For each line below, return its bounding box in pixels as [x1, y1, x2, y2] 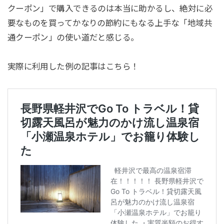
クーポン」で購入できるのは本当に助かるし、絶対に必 [7, 3, 213, 13]
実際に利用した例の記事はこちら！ [7, 61, 139, 71]
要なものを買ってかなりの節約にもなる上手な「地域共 [7, 18, 212, 27]
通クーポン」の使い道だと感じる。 [7, 32, 139, 42]
